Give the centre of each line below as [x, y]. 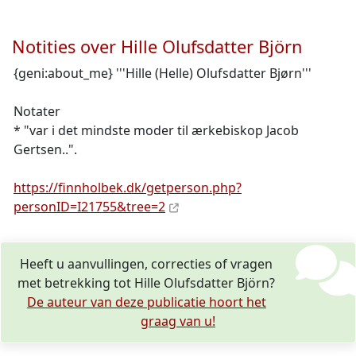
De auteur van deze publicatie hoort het [146, 302]
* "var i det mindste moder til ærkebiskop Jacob [156, 130]
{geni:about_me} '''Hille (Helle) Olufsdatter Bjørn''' [163, 73]
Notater [37, 111]
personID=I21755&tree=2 [89, 207]
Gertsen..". [45, 149]
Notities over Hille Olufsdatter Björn [157, 46]
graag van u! [178, 321]
